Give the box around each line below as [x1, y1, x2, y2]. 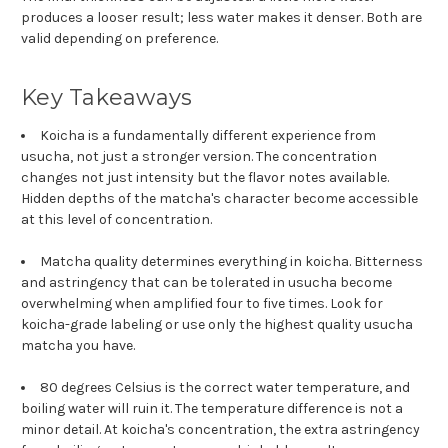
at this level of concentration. [21, 210, 212, 228]
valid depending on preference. [21, 29, 218, 47]
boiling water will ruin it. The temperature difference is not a [21, 399, 403, 417]
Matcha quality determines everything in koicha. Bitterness [40, 252, 423, 270]
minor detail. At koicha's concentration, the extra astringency [21, 420, 420, 438]
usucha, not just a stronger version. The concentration [21, 147, 377, 165]
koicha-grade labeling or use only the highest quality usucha [21, 315, 413, 333]
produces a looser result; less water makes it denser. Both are [21, 8, 422, 26]
